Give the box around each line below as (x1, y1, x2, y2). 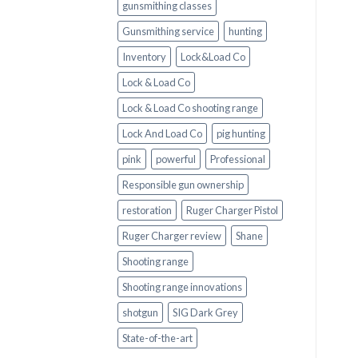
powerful (156, 152, 196, 165)
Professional (210, 152, 265, 165)
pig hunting (217, 126, 265, 140)
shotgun (122, 305, 158, 319)
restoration (122, 203, 172, 217)
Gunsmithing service (122, 24, 214, 38)
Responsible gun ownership (122, 177, 244, 191)
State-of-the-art (122, 331, 193, 344)
